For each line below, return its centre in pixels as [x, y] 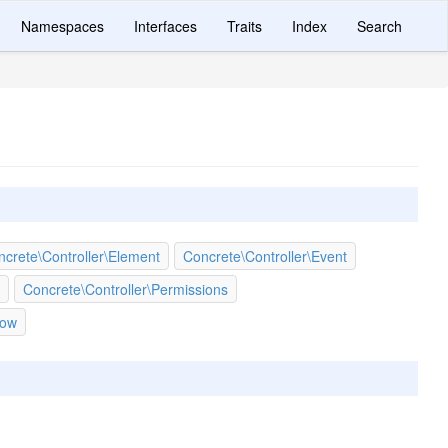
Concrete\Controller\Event [264, 256]
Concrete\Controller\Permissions [125, 289]
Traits [244, 26]
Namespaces [62, 26]
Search [379, 26]
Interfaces [165, 26]
